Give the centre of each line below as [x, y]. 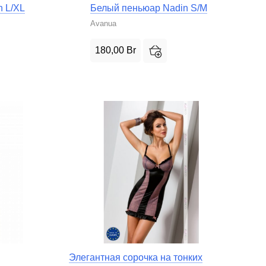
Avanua [104, 23]
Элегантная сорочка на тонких [135, 257]
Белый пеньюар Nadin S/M [149, 8]
